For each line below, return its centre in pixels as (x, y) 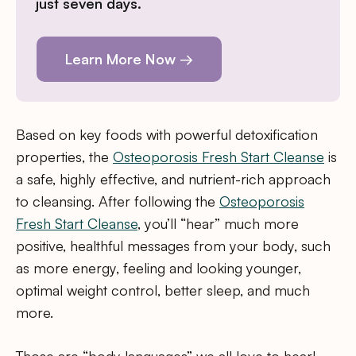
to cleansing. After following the (118, 201)
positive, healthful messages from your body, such (173, 245)
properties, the (64, 156)
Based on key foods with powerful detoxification (167, 134)
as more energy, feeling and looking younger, (159, 267)
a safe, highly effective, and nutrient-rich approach (173, 178)
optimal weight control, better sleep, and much (163, 290)
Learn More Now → (130, 59)
